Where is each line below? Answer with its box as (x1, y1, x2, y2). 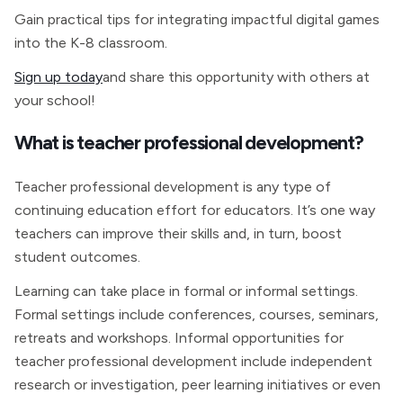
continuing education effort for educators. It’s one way (14, 201, 375, 219)
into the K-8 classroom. (14, 34, 167, 51)
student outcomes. (14, 248, 140, 265)
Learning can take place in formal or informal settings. (14, 282, 358, 300)
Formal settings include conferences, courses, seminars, (14, 306, 379, 323)
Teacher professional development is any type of (14, 178, 331, 195)
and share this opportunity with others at (103, 68, 370, 85)
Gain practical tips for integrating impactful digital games (14, 11, 380, 28)
